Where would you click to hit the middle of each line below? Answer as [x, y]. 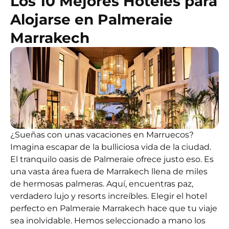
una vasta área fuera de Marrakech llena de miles [109, 172]
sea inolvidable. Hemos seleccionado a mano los [108, 221]
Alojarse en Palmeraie [91, 20]
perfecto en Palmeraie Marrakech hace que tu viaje [114, 209]
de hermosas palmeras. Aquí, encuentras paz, [102, 184]
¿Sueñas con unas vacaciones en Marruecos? [102, 135]
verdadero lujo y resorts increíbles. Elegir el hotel [109, 196]
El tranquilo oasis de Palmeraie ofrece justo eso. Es [112, 159]
